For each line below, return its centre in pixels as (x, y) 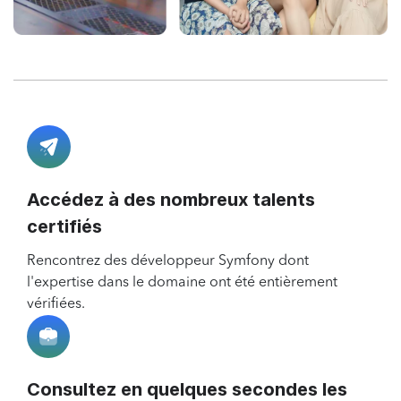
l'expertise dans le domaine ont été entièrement (182, 283)
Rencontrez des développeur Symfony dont (168, 262)
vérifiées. (56, 305)
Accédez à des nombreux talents (171, 200)
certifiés (64, 227)
